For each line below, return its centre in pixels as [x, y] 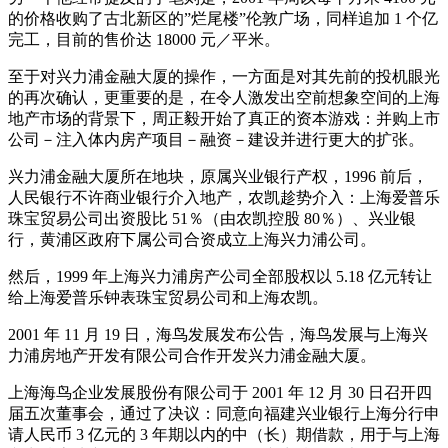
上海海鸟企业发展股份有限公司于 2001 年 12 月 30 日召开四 [220, 393]
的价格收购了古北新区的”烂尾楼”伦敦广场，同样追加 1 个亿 [223, 19]
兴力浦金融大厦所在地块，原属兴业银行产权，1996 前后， [218, 177]
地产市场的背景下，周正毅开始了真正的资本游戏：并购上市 [224, 119]
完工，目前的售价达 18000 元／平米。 [144, 40]
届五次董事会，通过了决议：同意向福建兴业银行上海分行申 [224, 414]
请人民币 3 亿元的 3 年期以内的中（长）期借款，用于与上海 [224, 435]
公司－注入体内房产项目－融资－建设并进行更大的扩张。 [216, 140]
